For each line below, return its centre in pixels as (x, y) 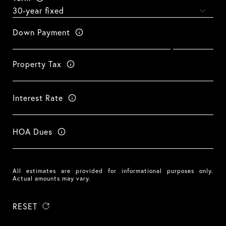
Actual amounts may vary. (52, 178)
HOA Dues (33, 131)
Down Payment (41, 32)
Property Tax (37, 64)
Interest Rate (38, 98)
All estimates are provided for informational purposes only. (113, 171)
